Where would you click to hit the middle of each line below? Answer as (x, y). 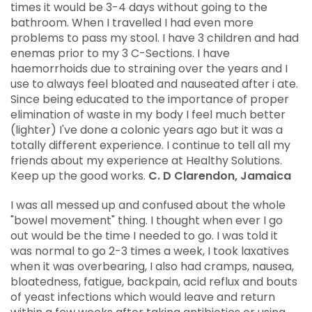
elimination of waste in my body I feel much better (148, 114)
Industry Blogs (155, 40)
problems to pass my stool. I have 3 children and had (155, 38)
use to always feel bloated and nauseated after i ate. (154, 84)
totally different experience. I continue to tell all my (150, 145)
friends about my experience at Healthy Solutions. (146, 160)
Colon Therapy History (155, 10)
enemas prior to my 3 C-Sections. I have (120, 53)
